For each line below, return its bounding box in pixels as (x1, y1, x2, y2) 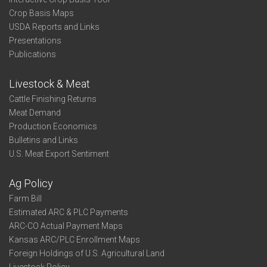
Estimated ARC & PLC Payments (9, 207, 128, 217)
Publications (9, 49, 56, 59)
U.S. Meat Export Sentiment (9, 149, 109, 159)
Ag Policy (9, 177, 53, 190)
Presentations (9, 36, 61, 45)
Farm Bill (9, 194, 42, 203)
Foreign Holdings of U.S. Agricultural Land (9, 249, 164, 258)
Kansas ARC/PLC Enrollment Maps (9, 235, 140, 244)
